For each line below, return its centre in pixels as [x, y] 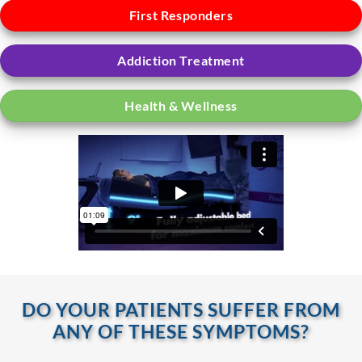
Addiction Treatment [181, 60]
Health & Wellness [181, 105]
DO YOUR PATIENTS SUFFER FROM [181, 310]
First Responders [181, 15]
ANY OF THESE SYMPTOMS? [181, 332]
